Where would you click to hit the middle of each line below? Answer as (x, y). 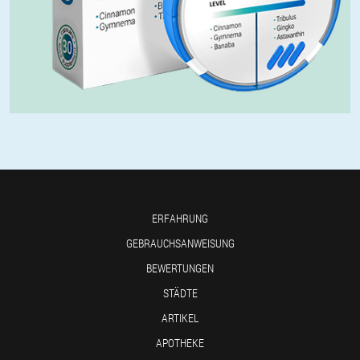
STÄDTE (180, 293)
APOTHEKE (180, 343)
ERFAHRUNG (180, 218)
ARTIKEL (180, 318)
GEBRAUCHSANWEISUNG (180, 243)
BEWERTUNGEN (180, 268)
